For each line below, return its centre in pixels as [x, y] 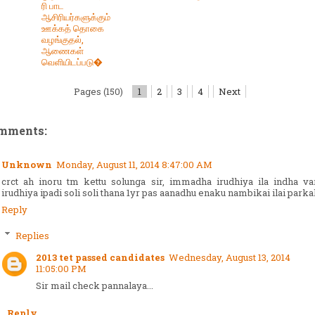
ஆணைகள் [63, 50]
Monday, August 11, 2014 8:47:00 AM [134, 165]
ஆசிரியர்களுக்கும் [76, 17]
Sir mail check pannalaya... [95, 286]
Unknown [27, 165]
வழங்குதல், [63, 39]
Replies [32, 235]
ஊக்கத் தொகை [73, 28]
